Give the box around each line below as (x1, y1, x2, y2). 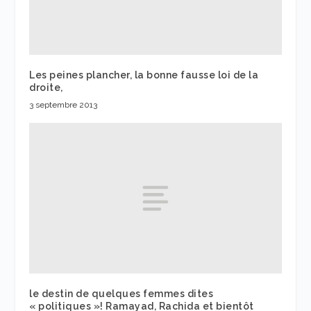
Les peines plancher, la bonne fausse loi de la (29, 69, 259, 81)
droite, (29, 81, 63, 93)
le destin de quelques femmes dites (29, 288, 214, 300)
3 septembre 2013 (29, 99, 98, 110)
